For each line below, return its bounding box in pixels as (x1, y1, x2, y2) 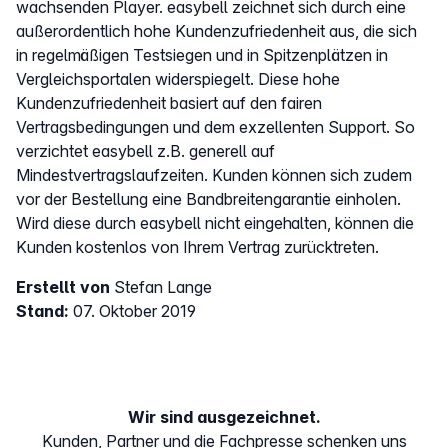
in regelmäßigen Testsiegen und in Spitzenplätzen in (16, 44, 388, 65)
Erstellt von (16, 276, 114, 297)
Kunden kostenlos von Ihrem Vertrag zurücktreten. (16, 236, 379, 257)
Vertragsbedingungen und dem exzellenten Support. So (16, 116, 415, 137)
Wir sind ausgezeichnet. (127, 407, 321, 428)
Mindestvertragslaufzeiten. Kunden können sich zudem (16, 164, 412, 185)
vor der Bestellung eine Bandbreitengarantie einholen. (16, 188, 401, 209)
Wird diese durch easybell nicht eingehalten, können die (16, 212, 414, 233)
